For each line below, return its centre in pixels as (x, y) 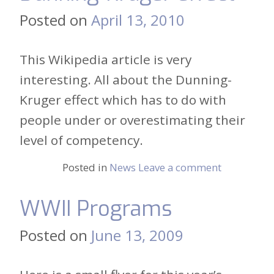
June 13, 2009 (137, 235)
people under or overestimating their (132, 120)
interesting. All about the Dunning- (126, 79)
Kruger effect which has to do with (123, 99)
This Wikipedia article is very (106, 59)
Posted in (86, 167)
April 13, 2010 (138, 20)
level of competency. (81, 140)
